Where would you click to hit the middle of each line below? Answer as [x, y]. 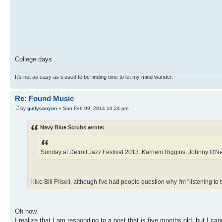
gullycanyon [42, 108]
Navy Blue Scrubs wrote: [72, 128]
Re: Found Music [44, 99]
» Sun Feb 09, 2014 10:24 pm [93, 108]
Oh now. [27, 212]
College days [33, 59]
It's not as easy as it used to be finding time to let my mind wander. [94, 77]
